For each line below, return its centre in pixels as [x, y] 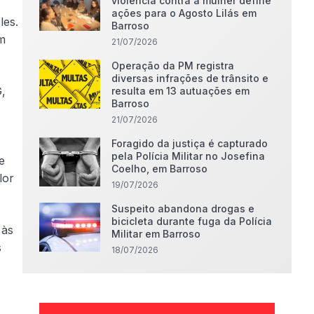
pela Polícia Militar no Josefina [189, 156]
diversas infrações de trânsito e [190, 78]
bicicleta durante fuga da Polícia [192, 221]
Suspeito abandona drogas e [183, 209]
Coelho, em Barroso [160, 169]
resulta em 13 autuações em [181, 91]
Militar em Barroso [156, 234]
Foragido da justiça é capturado [190, 143]
